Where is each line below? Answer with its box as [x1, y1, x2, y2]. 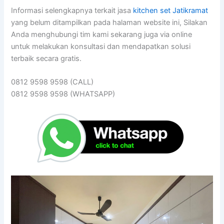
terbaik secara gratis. [11, 54, 82, 63]
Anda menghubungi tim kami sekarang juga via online [11, 30, 192, 39]
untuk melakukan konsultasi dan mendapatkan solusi [11, 42, 191, 51]
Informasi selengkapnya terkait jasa [11, 6, 133, 15]
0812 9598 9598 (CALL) [11, 77, 94, 87]
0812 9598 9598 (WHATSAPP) [11, 89, 115, 99]
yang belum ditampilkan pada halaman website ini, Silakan [11, 18, 208, 27]
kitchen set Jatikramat [133, 6, 208, 15]
